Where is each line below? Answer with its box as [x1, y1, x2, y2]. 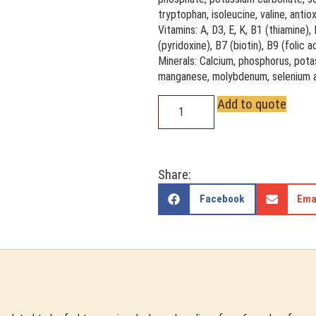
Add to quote [217, 95, 286, 112]
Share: [158, 166, 191, 182]
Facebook [199, 192, 244, 205]
